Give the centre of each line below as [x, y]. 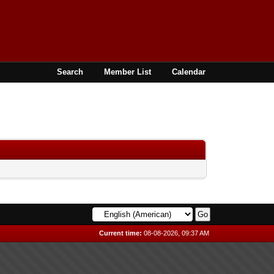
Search [70, 72]
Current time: [121, 233]
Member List [128, 72]
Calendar [189, 72]
